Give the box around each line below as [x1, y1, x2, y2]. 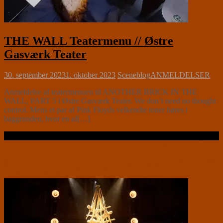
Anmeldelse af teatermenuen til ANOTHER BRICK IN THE [4, 88, 197, 97]
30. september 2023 [4, 71, 66, 80]
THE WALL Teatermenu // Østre [4, 34, 173, 47]
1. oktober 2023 [66, 71, 115, 80]
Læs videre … [4, 131, 49, 140]
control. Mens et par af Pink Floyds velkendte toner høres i [4, 106, 188, 114]
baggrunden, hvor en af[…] [4, 114, 90, 123]
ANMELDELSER [150, 71, 210, 80]
